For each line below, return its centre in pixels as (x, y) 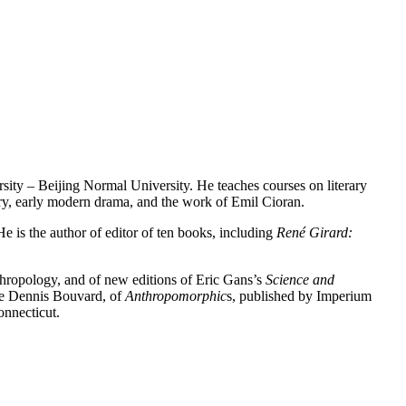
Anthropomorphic (176, 295)
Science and (300, 279)
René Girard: (314, 232)
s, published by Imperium (299, 295)
